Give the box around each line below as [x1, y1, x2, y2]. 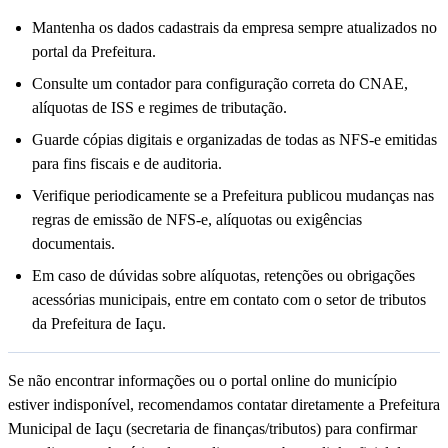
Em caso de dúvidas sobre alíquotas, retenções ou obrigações [32, 267, 415, 285]
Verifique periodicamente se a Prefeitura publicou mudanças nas [32, 187, 434, 205]
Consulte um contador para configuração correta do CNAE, [32, 75, 408, 93]
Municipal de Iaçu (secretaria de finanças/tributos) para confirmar [8, 420, 417, 438]
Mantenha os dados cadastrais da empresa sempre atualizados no [32, 19, 437, 37]
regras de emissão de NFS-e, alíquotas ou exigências [32, 211, 362, 229]
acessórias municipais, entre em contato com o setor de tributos [32, 291, 426, 309]
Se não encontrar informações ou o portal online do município [8, 372, 397, 390]
